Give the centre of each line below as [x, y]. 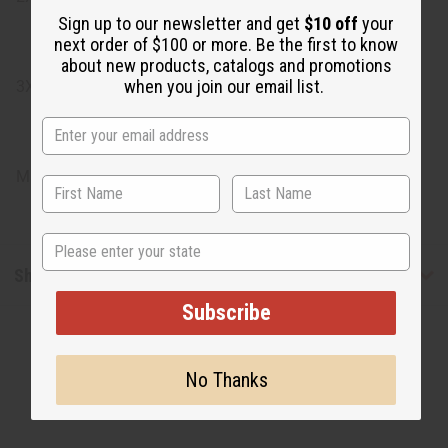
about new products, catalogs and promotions [226, 65]
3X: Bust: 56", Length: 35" [104, 87]
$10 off [333, 23]
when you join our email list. [226, 86]
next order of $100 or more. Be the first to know [226, 44]
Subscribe [226, 312]
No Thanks [226, 379]
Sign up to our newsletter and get [181, 23]
